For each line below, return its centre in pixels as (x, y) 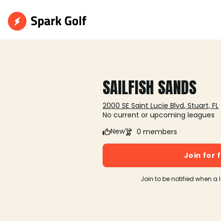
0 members (157, 131)
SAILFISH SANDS (149, 87)
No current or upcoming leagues (159, 115)
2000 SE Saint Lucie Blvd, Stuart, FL (161, 105)
